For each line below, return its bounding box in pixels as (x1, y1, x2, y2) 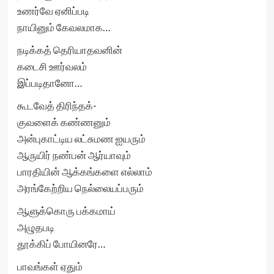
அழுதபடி (17, 221, 54, 234)
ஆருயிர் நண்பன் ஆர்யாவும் (17, 149, 131, 161)
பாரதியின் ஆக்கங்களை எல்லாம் (17, 165, 152, 178)
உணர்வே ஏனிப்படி (17, 4, 89, 17)
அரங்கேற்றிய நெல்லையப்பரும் (17, 182, 144, 194)
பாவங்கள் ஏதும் (17, 260, 83, 273)
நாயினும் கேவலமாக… (17, 21, 110, 34)
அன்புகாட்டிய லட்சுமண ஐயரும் (17, 132, 146, 145)
